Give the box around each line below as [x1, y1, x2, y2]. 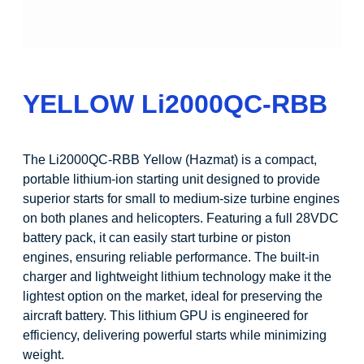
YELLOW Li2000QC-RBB [23, 89, 327, 119]
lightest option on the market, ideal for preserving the [23, 289, 323, 304]
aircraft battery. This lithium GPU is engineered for [23, 309, 308, 323]
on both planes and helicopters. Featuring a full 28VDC [23, 211, 339, 226]
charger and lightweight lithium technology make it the [23, 270, 331, 284]
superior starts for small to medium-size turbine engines [23, 192, 340, 206]
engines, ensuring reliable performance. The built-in [23, 250, 319, 265]
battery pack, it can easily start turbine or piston [23, 231, 291, 245]
